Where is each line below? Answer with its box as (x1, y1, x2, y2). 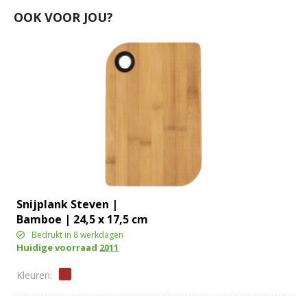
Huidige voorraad (16, 241, 100, 254)
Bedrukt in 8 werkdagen (32, 228, 124, 241)
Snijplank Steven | (16, 196, 119, 212)
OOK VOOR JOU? (13, 8, 113, 25)
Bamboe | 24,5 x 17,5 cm (16, 211, 149, 227)
